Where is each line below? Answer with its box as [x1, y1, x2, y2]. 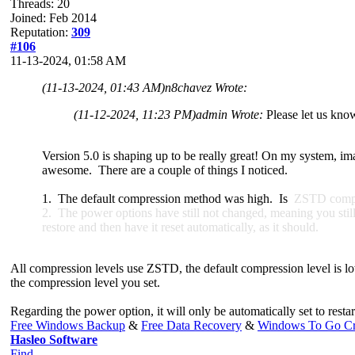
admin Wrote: [196, 107, 266, 121]
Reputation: [10, 25, 71, 39]
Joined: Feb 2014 [10, 10, 97, 25]
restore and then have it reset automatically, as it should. [42, 219, 319, 234]
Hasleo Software [10, 332, 97, 346]
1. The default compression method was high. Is [42, 191, 294, 205]
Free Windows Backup [10, 318, 125, 332]
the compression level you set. [10, 275, 160, 289]
